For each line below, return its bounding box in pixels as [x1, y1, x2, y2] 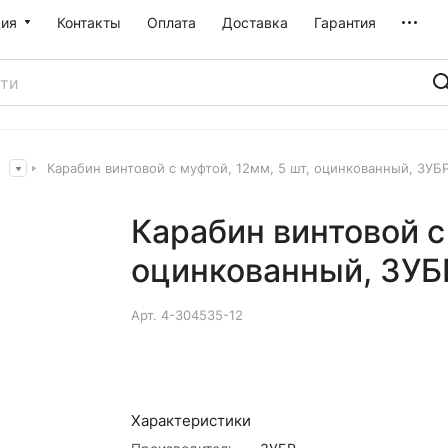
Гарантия [314, 14, 376, 31]
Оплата [147, 14, 196, 31]
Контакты [57, 14, 121, 31]
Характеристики [130, 411, 251, 430]
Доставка [222, 14, 288, 31]
